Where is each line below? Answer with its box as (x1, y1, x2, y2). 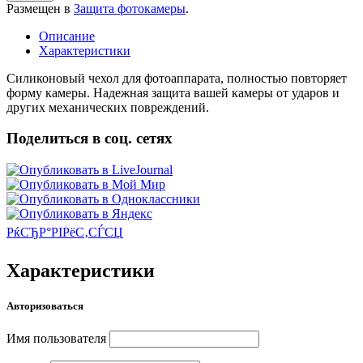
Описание (39, 28, 95, 43)
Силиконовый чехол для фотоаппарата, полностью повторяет (6, 70, 347, 85)
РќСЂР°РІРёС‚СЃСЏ (6, 225, 123, 239)
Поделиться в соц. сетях (6, 130, 173, 147)
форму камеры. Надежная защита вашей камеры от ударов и (6, 85, 340, 100)
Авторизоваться (6, 300, 83, 313)
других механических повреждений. (6, 100, 209, 114)
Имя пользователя (6, 331, 106, 346)
